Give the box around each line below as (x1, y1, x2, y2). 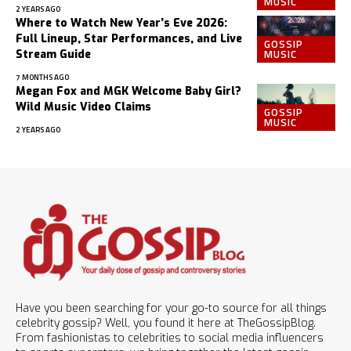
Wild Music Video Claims (16, 100, 151, 115)
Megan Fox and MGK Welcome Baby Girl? (16, 84, 241, 100)
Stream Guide (16, 47, 91, 63)
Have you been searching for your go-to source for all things (16, 300, 327, 316)
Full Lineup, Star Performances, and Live (16, 31, 242, 47)
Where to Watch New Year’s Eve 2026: (16, 16, 227, 31)
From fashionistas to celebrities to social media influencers (16, 330, 324, 346)
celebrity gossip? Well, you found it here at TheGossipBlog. (16, 315, 316, 331)
